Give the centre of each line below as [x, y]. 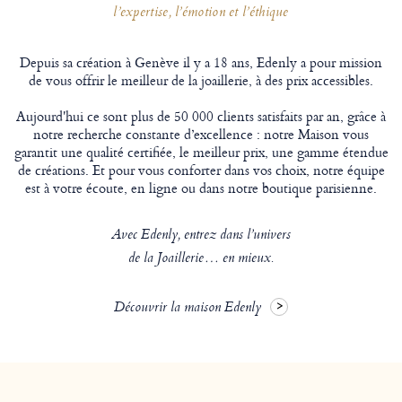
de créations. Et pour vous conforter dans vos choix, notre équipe [201, 170]
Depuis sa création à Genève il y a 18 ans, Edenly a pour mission [201, 62]
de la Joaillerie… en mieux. [201, 259]
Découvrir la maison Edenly [188, 308]
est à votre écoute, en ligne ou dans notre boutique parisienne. [201, 188]
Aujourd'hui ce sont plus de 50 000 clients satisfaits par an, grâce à [201, 116]
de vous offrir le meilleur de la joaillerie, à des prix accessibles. [201, 80]
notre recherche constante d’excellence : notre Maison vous [201, 134]
